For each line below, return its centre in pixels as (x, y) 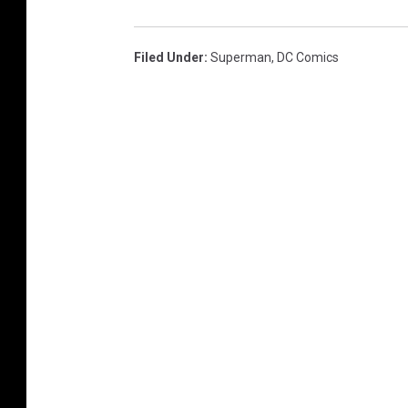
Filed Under (169, 58)
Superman (241, 58)
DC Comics (308, 58)
